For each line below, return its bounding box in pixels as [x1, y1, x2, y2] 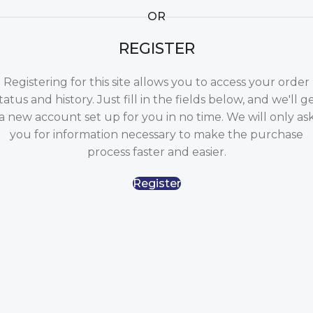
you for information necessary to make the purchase [10, 128, 303, 141]
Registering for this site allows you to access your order [3, 75, 310, 89]
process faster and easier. [87, 145, 226, 159]
